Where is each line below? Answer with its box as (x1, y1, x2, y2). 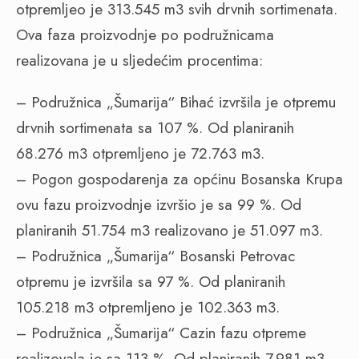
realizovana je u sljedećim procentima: (16, 50, 263, 71)
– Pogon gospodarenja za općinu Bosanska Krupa (16, 168, 343, 190)
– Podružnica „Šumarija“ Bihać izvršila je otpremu (16, 91, 336, 113)
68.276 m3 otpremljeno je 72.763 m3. (16, 143, 264, 164)
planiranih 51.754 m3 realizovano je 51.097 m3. (16, 220, 323, 241)
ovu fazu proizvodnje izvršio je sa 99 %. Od (16, 194, 301, 216)
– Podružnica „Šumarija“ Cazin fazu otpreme (16, 322, 306, 344)
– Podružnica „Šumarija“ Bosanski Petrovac (16, 245, 295, 267)
